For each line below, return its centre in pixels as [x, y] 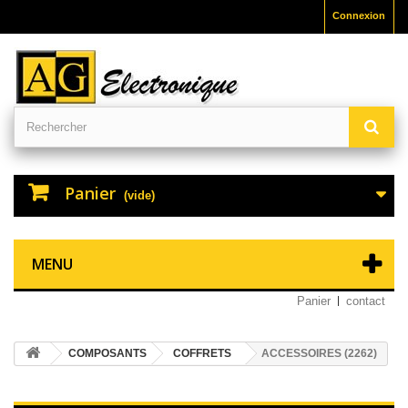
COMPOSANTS [107, 353]
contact [366, 301]
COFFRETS [202, 353]
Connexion [359, 15]
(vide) [139, 195]
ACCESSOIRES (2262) [319, 353]
